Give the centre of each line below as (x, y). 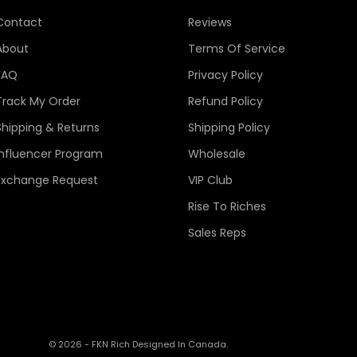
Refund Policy (225, 101)
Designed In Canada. (180, 344)
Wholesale (216, 153)
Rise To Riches (227, 206)
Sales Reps (217, 232)
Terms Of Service (236, 48)
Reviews (210, 22)
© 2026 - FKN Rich (90, 344)
